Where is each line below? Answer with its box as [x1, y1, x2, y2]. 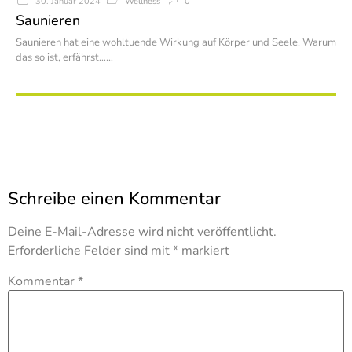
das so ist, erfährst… [16, 49, 106, 64]
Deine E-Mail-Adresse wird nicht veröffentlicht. [8, 222, 277, 240]
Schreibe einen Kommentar [8, 186, 221, 211]
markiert [178, 241, 229, 259]
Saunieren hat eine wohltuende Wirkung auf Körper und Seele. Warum [16, 35, 336, 49]
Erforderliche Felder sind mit [8, 241, 173, 259]
